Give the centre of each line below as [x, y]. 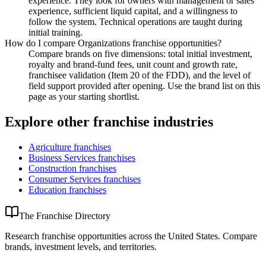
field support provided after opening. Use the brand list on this [144, 86]
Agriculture [50, 147]
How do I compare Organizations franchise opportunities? [113, 43]
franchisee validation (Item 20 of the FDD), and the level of [140, 75]
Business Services [62, 158]
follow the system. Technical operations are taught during [135, 22]
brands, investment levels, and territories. [81, 247]
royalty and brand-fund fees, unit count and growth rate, [133, 65]
